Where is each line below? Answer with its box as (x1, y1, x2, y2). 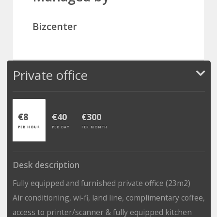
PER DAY (51, 124, 70, 129)
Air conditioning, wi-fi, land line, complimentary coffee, (12, 192, 205, 203)
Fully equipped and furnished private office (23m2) (12, 177, 190, 188)
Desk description (12, 159, 79, 170)
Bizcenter (32, 19, 77, 33)
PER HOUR (17, 124, 40, 129)
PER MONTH (81, 124, 108, 129)
